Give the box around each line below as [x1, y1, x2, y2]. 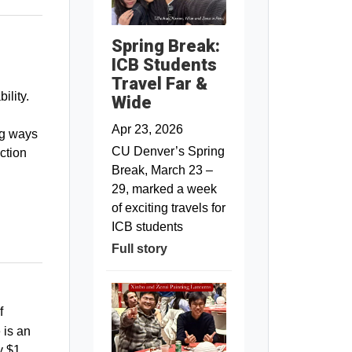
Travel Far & [111, 73, 207, 93]
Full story [111, 241, 167, 255]
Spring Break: [111, 35, 220, 56]
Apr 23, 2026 [111, 122, 183, 136]
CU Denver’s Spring [111, 144, 225, 158]
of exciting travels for [111, 200, 225, 214]
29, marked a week [111, 181, 217, 196]
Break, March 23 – [111, 163, 213, 177]
